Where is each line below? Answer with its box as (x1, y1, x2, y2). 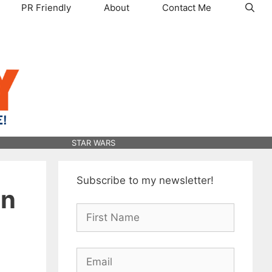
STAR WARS (71, 137, 115, 148)
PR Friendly (21, 2, 71, 13)
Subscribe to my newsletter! (76, 174, 214, 186)
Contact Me (161, 2, 211, 13)
